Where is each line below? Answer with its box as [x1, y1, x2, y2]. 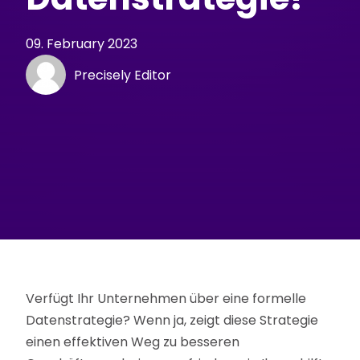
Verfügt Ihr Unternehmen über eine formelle [26, 289, 307, 309]
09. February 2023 [26, 35, 138, 54]
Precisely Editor [74, 65, 172, 84]
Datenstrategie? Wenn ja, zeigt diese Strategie [26, 311, 319, 330]
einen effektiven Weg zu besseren [26, 333, 240, 352]
